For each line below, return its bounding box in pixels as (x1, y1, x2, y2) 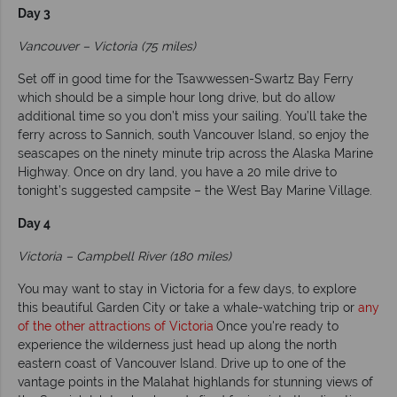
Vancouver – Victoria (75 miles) (18, 39, 196, 54)
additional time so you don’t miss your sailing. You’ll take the (18, 109, 367, 124)
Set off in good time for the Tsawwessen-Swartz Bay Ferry (18, 72, 354, 87)
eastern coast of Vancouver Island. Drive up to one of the (18, 356, 346, 371)
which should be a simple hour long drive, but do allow (18, 90, 335, 105)
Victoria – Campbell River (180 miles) (18, 249, 231, 264)
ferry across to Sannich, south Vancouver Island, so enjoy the (18, 128, 369, 143)
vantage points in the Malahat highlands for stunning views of (18, 375, 373, 390)
